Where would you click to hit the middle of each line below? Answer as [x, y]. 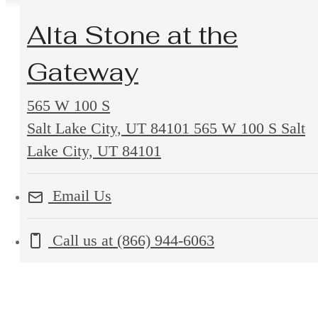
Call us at [83, 240]
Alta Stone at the [132, 35]
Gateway [83, 72]
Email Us [80, 195]
